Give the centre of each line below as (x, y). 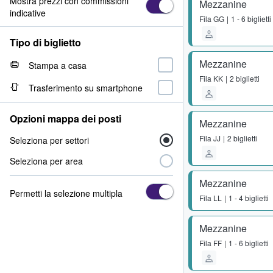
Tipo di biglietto (45, 42)
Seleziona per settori (49, 140)
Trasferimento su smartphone (86, 87)
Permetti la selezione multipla (66, 193)
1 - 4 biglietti (249, 198)
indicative (28, 13)
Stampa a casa (58, 65)
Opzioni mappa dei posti (66, 119)
